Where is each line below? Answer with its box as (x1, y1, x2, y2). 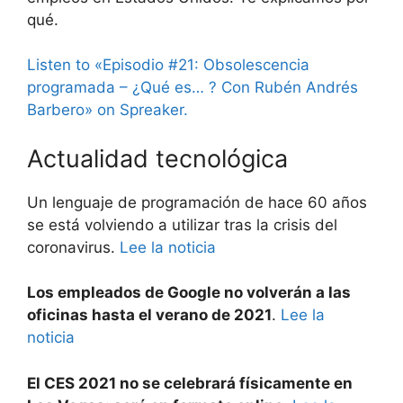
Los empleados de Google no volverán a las (27, 283, 351, 301)
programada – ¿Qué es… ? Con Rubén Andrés (27, 78, 358, 96)
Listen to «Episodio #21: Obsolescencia (27, 56, 309, 74)
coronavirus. (27, 237, 120, 256)
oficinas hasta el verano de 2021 (27, 306, 272, 324)
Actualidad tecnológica (27, 143, 288, 174)
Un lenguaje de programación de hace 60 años (27, 193, 367, 211)
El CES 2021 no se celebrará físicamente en (27, 373, 353, 392)
